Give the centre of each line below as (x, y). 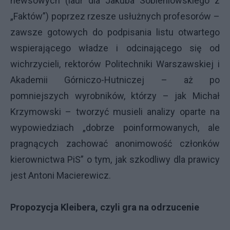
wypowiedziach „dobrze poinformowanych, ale (115, 128)
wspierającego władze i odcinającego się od (115, 48)
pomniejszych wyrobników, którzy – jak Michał (115, 96)
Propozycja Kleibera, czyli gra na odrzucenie (105, 207)
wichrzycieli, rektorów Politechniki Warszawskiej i (115, 64)
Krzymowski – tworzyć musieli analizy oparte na (115, 112)
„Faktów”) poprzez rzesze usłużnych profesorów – (115, 16)
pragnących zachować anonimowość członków (115, 143)
